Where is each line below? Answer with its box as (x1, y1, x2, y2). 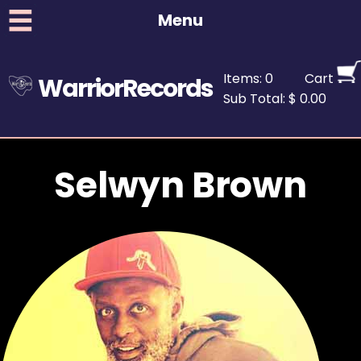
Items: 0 (223, 68, 273, 88)
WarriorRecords (38, 72, 213, 106)
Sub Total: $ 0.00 (223, 89, 326, 108)
